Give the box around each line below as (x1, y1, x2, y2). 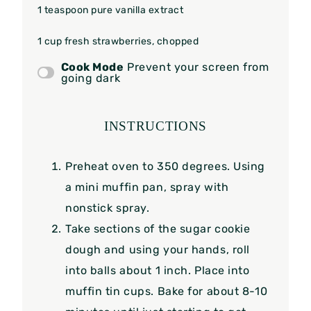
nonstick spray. (65, 201, 150, 215)
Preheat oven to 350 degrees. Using (65, 159, 266, 173)
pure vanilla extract (88, 4, 184, 17)
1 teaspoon (37, 4, 89, 17)
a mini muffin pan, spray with (65, 180, 229, 194)
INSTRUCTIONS (103, 118, 208, 133)
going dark (60, 71, 121, 85)
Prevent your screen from (127, 60, 269, 74)
